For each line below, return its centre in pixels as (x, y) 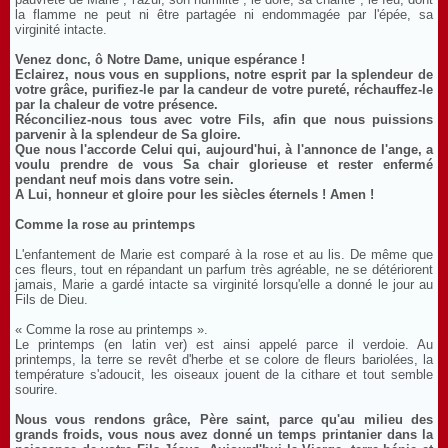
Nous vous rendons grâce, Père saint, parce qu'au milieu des (224, 419)
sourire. (36, 389)
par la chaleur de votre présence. (116, 104)
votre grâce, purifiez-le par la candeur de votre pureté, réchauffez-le (224, 89)
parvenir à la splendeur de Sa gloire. (128, 134)
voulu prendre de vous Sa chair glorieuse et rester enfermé (224, 164)
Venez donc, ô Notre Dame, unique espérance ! (160, 59)
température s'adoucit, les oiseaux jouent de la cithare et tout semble (224, 374)
